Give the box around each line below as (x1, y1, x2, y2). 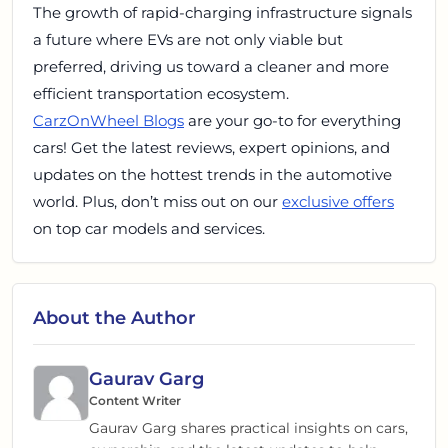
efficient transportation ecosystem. (33, 83, 289, 103)
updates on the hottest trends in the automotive (33, 164, 392, 184)
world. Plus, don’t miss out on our (33, 191, 282, 211)
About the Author (33, 306, 196, 329)
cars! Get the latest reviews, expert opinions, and (33, 137, 390, 157)
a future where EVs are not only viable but (33, 29, 343, 49)
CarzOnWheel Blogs (33, 110, 184, 130)
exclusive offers (282, 191, 394, 211)
